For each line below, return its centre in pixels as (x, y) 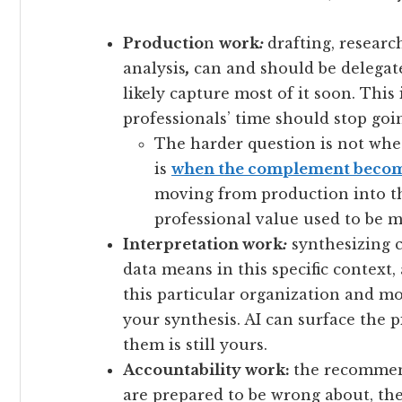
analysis (154, 68)
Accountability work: (206, 369)
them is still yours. (195, 344)
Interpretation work (203, 244)
